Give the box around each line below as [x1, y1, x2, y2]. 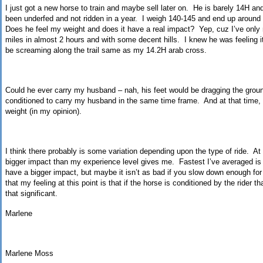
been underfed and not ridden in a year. [5, 14, 137, 23]
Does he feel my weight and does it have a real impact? [5, 25, 194, 34]
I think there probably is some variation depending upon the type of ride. [5, 147, 249, 156]
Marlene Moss [5, 249, 53, 258]
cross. [183, 46, 207, 55]
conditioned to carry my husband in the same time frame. [5, 96, 200, 106]
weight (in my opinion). [5, 107, 82, 116]
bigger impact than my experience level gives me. [5, 157, 177, 167]
